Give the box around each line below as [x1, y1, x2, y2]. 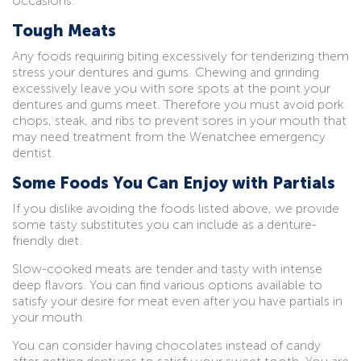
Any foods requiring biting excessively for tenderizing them [12, 48, 349, 64]
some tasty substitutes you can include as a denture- [12, 216, 317, 232]
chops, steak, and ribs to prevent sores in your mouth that [12, 112, 346, 128]
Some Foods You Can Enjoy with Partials [12, 172, 335, 193]
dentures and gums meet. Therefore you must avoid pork [12, 96, 343, 112]
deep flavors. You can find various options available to [12, 276, 322, 293]
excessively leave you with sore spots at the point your [12, 80, 330, 96]
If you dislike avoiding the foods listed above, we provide [12, 200, 339, 216]
